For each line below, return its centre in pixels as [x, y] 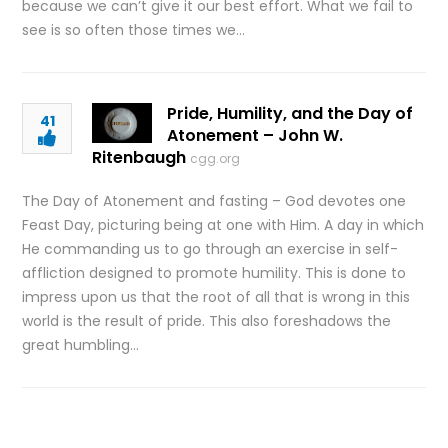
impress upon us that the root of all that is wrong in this [216, 297]
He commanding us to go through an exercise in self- [210, 249]
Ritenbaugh [139, 157]
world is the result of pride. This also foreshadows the [207, 321]
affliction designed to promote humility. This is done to [214, 273]
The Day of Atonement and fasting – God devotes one [214, 201]
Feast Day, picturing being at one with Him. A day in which [223, 225]
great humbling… [81, 345]
